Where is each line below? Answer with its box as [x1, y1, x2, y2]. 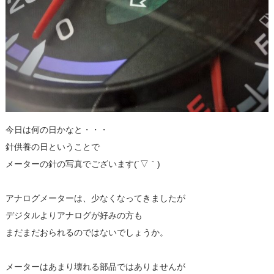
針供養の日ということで [5, 141, 100, 152]
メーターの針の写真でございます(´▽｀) [5, 158, 160, 169]
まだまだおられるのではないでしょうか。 [5, 227, 168, 237]
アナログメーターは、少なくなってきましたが [5, 193, 185, 203]
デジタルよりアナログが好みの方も [5, 210, 143, 220]
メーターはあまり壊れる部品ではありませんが [5, 261, 185, 272]
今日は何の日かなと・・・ [5, 124, 108, 135]
